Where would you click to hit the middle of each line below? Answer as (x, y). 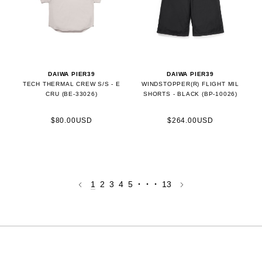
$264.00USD (191, 120)
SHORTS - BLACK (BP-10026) (191, 94)
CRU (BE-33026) (72, 94)
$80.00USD (72, 120)
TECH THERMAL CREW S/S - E (72, 84)
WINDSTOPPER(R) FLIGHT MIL (191, 84)
